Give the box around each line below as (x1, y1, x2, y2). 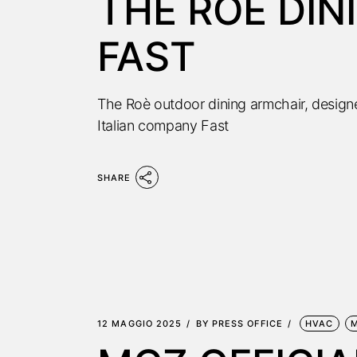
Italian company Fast (97, 117, 229, 134)
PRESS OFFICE (211, 318, 283, 329)
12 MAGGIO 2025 (97, 318, 182, 329)
